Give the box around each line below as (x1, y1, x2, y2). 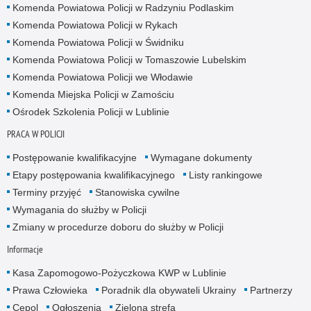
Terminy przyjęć (12, 186, 81, 198)
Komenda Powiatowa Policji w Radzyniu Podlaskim (12, 1, 234, 13)
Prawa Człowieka (12, 284, 87, 296)
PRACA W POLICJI (6, 127, 65, 140)
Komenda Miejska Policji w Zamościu (12, 88, 174, 100)
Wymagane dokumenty (150, 151, 252, 163)
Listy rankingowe (188, 169, 262, 180)
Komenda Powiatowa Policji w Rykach (12, 19, 178, 31)
